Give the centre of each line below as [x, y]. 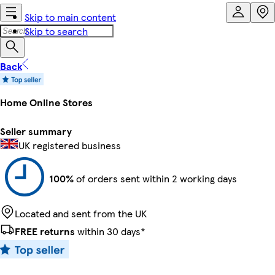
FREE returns [45, 231]
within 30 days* [110, 231]
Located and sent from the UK [81, 213]
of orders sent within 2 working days [155, 178]
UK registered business [70, 145]
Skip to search [56, 31]
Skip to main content [70, 17]
